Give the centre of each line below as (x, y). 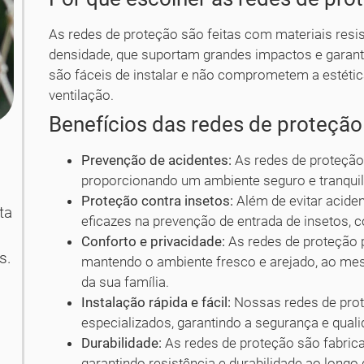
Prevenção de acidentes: (157, 160)
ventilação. (82, 95)
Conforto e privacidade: (154, 241)
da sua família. (126, 282)
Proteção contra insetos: (158, 200)
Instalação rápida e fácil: (156, 302)
